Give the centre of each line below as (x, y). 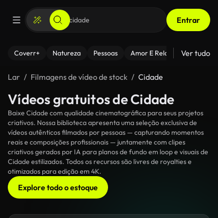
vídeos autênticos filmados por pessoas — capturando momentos (106, 132)
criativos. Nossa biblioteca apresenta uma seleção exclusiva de (102, 123)
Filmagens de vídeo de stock (79, 77)
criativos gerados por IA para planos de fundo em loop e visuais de (108, 152)
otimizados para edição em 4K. (54, 171)
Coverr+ (27, 53)
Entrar (188, 20)
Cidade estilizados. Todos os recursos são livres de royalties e (100, 162)
